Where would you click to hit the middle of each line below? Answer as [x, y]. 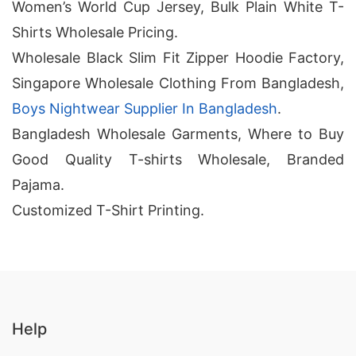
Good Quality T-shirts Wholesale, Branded [178, 159]
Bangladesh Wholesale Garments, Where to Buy [178, 134]
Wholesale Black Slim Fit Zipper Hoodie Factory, [178, 58]
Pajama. [38, 185]
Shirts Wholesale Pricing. [95, 32]
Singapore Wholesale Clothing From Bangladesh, [178, 83]
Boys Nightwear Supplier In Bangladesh [145, 108]
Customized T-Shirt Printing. [108, 210]
